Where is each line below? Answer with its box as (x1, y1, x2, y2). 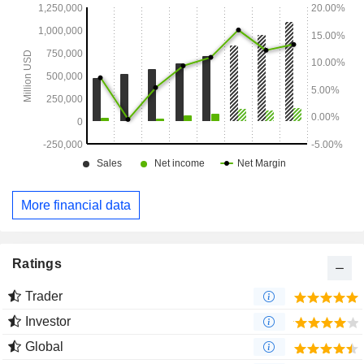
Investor (25, 314, 71, 329)
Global (25, 340, 63, 354)
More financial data (21, 197, 131, 212)
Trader (25, 289, 63, 304)
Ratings (12, 257, 62, 271)
